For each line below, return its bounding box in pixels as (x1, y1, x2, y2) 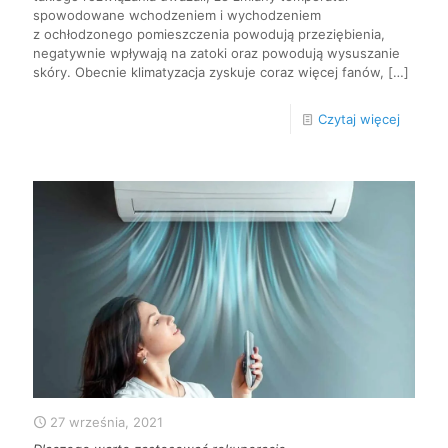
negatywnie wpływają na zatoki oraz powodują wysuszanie (33, 44, 400, 61)
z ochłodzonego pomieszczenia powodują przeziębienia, (33, 25, 385, 42)
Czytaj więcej (318, 110, 400, 127)
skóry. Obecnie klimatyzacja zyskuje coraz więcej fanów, (33, 63, 384, 80)
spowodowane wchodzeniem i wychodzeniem (33, 6, 321, 23)
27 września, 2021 (50, 413, 163, 430)
